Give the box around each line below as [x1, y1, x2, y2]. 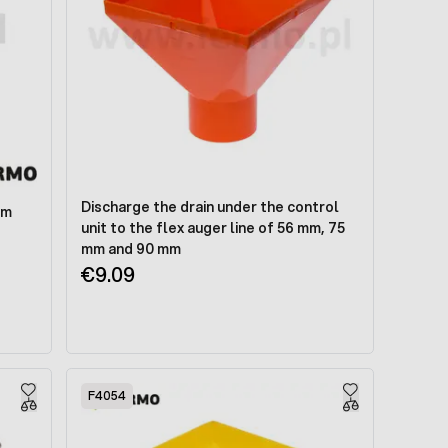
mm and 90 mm [81, 238, 182, 259]
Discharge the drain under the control [81, 196, 340, 217]
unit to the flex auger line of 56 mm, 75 [81, 217, 346, 238]
